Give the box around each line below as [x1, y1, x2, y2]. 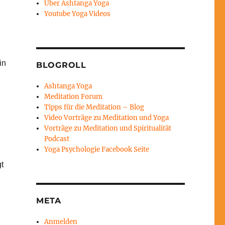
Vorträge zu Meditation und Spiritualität [44, 124, 172, 133]
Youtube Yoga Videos [44, 10, 111, 19]
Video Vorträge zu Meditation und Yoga [44, 114, 169, 123]
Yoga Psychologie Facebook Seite [44, 145, 150, 154]
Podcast [44, 135, 70, 144]
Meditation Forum [44, 92, 103, 101]
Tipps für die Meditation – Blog [44, 103, 145, 112]
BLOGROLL [36, 60, 86, 70]
